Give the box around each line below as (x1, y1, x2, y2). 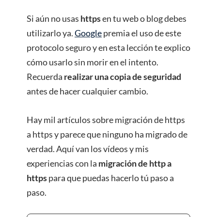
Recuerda (27, 71, 64, 82)
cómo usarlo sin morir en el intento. (27, 56, 158, 67)
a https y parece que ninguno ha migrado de (27, 128, 187, 139)
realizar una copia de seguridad (64, 71, 181, 82)
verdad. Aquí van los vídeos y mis (27, 143, 149, 154)
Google (75, 27, 102, 38)
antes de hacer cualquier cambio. (27, 85, 148, 96)
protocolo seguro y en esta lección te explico (27, 42, 190, 53)
